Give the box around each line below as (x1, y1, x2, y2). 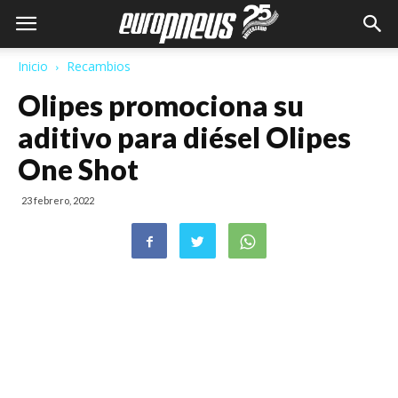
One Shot (18, 152, 139, 187)
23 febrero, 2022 (21, 195, 94, 206)
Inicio (18, 58, 48, 75)
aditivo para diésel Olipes (18, 120, 351, 155)
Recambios (67, 58, 131, 75)
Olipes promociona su (18, 88, 304, 123)
